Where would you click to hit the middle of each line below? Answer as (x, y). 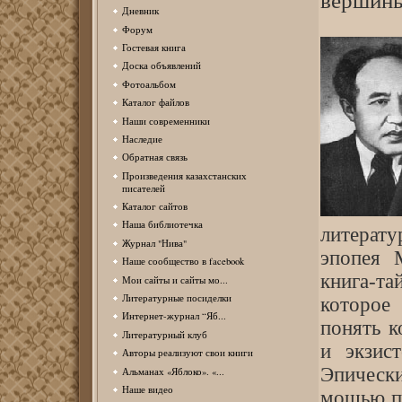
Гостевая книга (153, 47)
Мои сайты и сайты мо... (175, 280)
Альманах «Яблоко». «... (173, 371)
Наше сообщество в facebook (183, 262)
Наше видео (147, 389)
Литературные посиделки (176, 298)
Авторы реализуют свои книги (187, 353)
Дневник (140, 11)
